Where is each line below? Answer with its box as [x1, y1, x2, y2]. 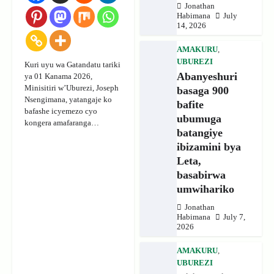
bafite [176, 98, 204, 111]
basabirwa [176, 168, 226, 181]
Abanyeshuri [176, 70, 237, 83]
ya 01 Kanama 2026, [24, 71, 92, 81]
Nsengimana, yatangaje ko [24, 94, 112, 104]
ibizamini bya [176, 140, 241, 153]
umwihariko [176, 182, 234, 195]
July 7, [223, 212, 245, 221]
